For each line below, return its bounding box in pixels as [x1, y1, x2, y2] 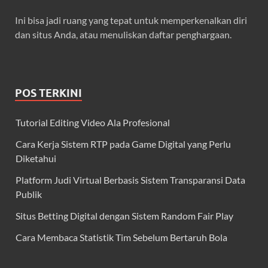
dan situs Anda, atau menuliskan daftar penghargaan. [15, 29, 232, 41]
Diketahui [16, 153, 56, 165]
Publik [16, 188, 42, 200]
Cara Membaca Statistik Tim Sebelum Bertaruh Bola [16, 232, 227, 243]
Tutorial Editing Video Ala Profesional [16, 117, 170, 129]
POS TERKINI [15, 87, 82, 100]
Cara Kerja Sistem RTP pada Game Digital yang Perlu [16, 138, 231, 150]
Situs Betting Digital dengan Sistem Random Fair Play [16, 210, 233, 222]
